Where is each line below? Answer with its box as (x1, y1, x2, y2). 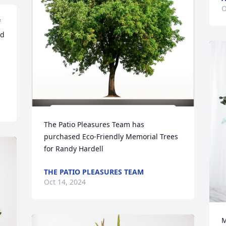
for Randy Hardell (44, 144, 104, 153)
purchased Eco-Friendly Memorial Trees (44, 132, 179, 141)
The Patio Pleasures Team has (44, 120, 145, 129)
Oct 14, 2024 (44, 177, 86, 187)
